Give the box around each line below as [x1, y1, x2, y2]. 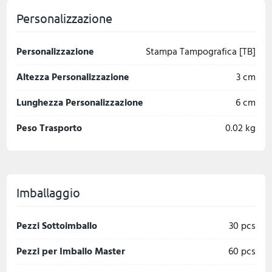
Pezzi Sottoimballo [16, 218, 97, 234]
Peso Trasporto [16, 120, 82, 136]
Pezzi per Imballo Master [16, 243, 125, 259]
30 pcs [241, 218, 256, 234]
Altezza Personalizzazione [16, 69, 129, 85]
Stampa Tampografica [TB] [146, 44, 256, 59]
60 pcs [241, 243, 256, 259]
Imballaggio [16, 185, 80, 200]
